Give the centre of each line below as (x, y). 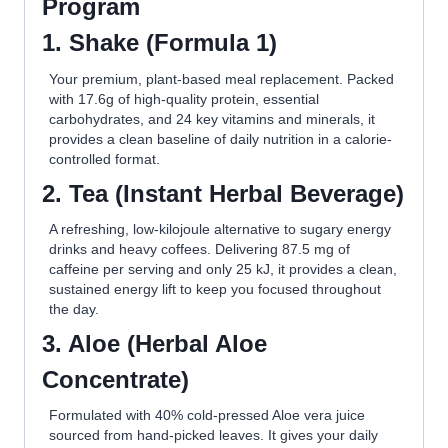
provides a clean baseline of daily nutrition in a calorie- (221, 138)
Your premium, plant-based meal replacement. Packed (222, 78)
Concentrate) (115, 380)
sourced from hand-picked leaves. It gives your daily (214, 435)
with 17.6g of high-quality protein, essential (184, 98)
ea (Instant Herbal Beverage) (243, 193)
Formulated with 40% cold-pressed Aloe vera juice (207, 415)
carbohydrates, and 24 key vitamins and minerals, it (212, 118)
